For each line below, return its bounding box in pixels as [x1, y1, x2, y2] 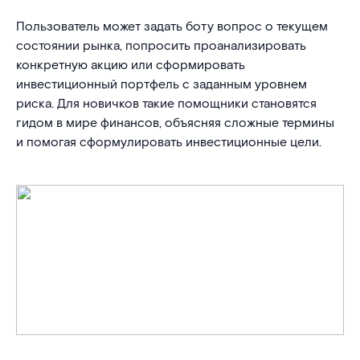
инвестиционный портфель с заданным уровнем [16, 76, 307, 93]
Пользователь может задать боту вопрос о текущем [16, 18, 328, 35]
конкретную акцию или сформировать [16, 57, 245, 74]
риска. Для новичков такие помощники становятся [16, 96, 317, 112]
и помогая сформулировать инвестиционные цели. [16, 134, 321, 151]
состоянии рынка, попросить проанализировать [16, 38, 306, 55]
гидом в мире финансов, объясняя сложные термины [16, 115, 334, 132]
